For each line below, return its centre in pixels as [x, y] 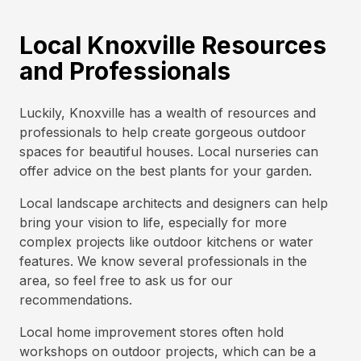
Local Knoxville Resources [173, 45]
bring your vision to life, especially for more [153, 222]
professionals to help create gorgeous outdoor [163, 132]
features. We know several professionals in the [163, 261]
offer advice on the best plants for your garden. [166, 171]
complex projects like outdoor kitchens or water [166, 242]
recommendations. [76, 300]
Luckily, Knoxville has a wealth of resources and [168, 113]
